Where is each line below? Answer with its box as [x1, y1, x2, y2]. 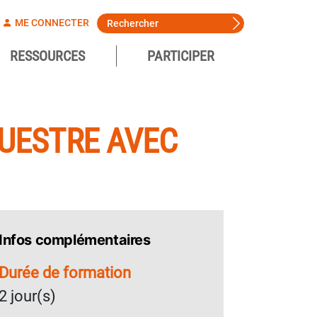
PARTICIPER [147, 47, 214, 64]
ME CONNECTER [12, 17, 89, 28]
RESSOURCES [9, 47, 85, 64]
